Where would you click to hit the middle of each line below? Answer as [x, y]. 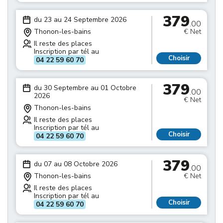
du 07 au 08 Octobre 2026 [76, 164]
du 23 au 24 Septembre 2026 [80, 20]
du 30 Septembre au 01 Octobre [85, 88]
